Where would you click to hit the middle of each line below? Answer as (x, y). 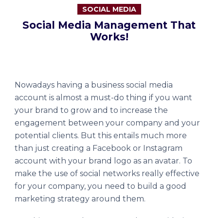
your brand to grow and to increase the (91, 110)
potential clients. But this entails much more (101, 136)
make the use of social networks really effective (107, 173)
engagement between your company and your (107, 123)
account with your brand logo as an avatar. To (103, 161)
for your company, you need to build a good (100, 186)
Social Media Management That (109, 25)
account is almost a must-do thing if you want (103, 98)
